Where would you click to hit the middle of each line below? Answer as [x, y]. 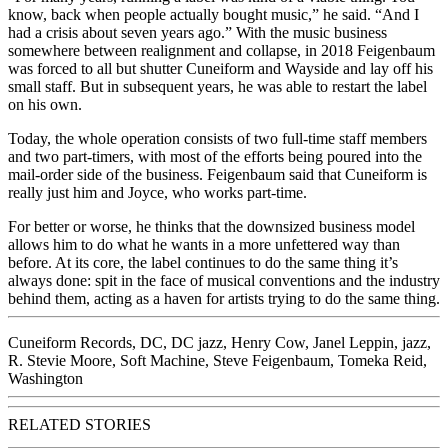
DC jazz [197, 342]
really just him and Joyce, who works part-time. [157, 192]
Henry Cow [268, 342]
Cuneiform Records [70, 342]
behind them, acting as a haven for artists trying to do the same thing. [224, 298]
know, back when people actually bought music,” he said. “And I [213, 14]
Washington [45, 378]
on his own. [45, 104]
